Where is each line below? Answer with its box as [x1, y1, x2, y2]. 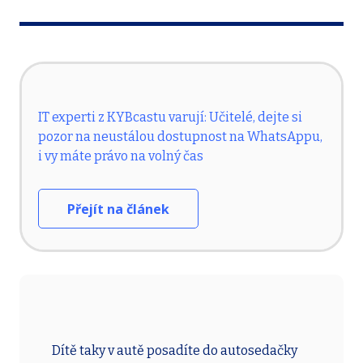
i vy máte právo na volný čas [38, 148, 203, 164]
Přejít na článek [67, 199, 170, 218]
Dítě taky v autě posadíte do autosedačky [52, 343, 297, 359]
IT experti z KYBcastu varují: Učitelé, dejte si [38, 109, 302, 126]
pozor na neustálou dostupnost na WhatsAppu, [38, 129, 322, 145]
